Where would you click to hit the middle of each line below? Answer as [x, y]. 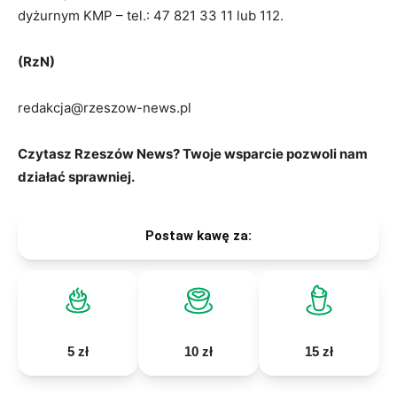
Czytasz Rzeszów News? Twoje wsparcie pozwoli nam [193, 154]
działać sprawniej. [76, 177]
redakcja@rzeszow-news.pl [105, 108]
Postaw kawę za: [198, 236]
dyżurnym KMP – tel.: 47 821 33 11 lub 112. [151, 16]
